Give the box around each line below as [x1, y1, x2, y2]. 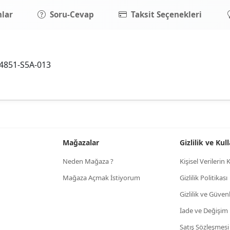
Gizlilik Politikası [180, 173, 227, 182]
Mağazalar [63, 138, 99, 147]
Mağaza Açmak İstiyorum [63, 173, 140, 182]
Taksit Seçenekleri [131, 9, 202, 20]
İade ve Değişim [180, 206, 228, 215]
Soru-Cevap [50, 9, 94, 20]
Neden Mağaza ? [63, 157, 113, 166]
